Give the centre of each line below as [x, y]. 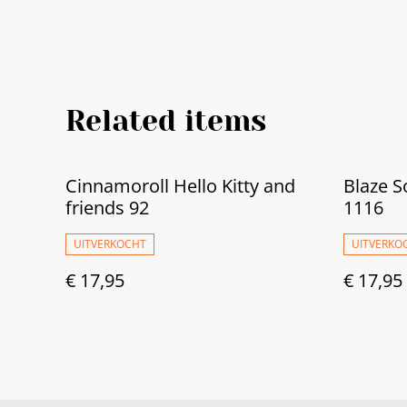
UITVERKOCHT [110, 243]
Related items [166, 121]
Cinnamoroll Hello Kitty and [180, 185]
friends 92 [107, 207]
